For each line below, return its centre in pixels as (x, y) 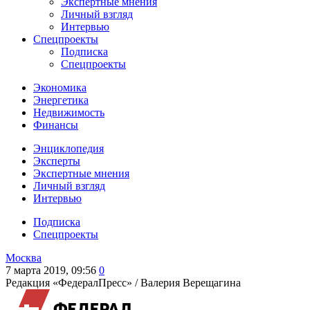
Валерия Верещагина (191, 283)
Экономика (60, 88)
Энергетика (61, 100)
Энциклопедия (69, 148)
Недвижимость (69, 112)
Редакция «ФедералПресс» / (73, 283)
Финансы (56, 125)
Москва (24, 258)
